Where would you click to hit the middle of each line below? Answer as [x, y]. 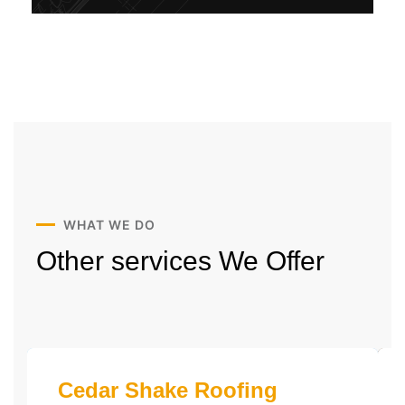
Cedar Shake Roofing [168, 390]
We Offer [272, 261]
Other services [127, 261]
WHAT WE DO [109, 225]
